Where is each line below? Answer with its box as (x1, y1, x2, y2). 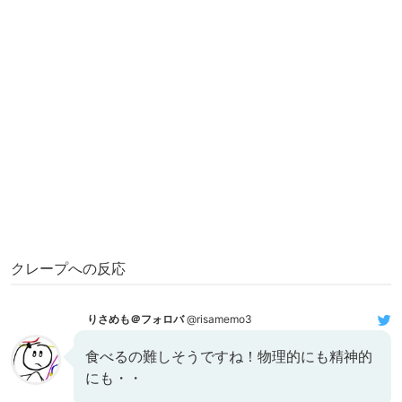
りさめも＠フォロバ (87, 311, 184, 326)
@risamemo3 (184, 311, 252, 326)
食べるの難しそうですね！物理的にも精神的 (85, 346, 372, 365)
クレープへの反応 (11, 259, 126, 278)
